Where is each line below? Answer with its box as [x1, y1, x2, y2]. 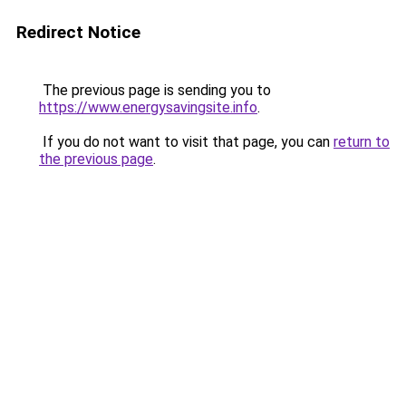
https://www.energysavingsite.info [39, 99, 257, 116]
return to [333, 133, 390, 150]
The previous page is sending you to [39, 82, 271, 99]
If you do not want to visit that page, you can [39, 133, 333, 150]
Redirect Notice [16, 22, 140, 43]
